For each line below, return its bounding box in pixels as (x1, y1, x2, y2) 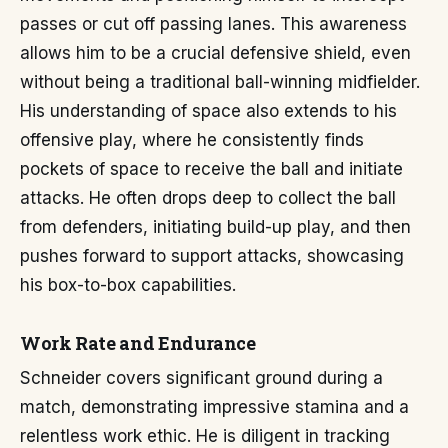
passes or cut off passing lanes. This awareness (20, 14, 407, 34)
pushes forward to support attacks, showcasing (20, 246, 404, 266)
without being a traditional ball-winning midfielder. (20, 72, 420, 92)
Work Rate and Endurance (20, 331, 256, 355)
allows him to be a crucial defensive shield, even (20, 43, 411, 63)
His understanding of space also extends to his (20, 101, 397, 121)
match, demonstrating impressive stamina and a (20, 397, 409, 417)
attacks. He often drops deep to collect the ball (20, 188, 396, 208)
